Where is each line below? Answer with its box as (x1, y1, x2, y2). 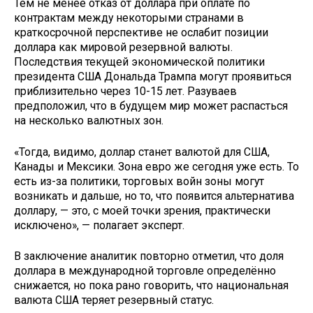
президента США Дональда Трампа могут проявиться (14, 69, 291, 83)
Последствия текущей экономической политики (14, 54, 265, 68)
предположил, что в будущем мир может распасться (14, 99, 288, 112)
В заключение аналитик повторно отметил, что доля (14, 249, 284, 263)
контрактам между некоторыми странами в (14, 10, 244, 24)
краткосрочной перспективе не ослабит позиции (14, 25, 268, 39)
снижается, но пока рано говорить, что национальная (14, 279, 289, 293)
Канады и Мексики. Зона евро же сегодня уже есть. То (14, 159, 299, 173)
